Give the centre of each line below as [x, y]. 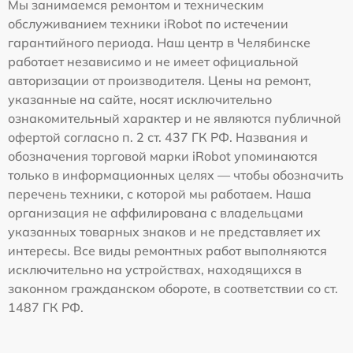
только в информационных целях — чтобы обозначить [176, 175]
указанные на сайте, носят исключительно [140, 99]
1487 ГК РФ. [46, 307]
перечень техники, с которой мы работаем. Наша [160, 193]
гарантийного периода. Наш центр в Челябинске [159, 42]
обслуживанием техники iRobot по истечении [148, 23]
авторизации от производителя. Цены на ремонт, [160, 80]
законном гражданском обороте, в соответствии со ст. [173, 288]
